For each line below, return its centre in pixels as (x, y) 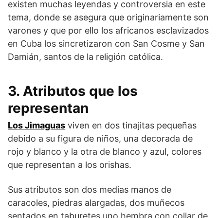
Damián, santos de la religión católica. (85, 56)
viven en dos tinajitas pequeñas (131, 125)
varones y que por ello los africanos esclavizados (108, 30)
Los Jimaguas (36, 125)
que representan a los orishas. (70, 164)
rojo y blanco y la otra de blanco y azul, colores (105, 151)
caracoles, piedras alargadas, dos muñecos (96, 202)
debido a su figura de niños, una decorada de (100, 138)
